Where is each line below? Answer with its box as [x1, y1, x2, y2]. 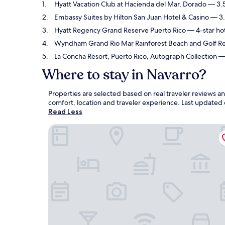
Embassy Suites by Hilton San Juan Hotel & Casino [54, 13, 209, 22]
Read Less [48, 107, 82, 116]
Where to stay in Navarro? [42, 65, 206, 84]
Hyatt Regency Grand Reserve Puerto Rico [54, 26, 186, 35]
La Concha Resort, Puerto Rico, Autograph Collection [54, 52, 217, 61]
